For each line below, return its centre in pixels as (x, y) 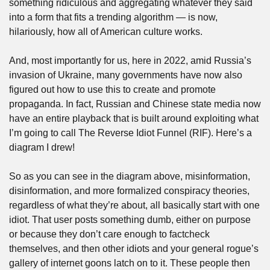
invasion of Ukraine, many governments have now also (126, 75)
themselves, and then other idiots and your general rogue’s (134, 249)
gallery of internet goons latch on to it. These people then (130, 263)
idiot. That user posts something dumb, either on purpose (130, 220)
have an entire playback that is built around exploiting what (134, 118)
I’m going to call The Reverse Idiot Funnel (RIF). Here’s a (130, 133)
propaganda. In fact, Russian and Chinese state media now (135, 104)
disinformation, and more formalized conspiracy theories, (129, 191)
